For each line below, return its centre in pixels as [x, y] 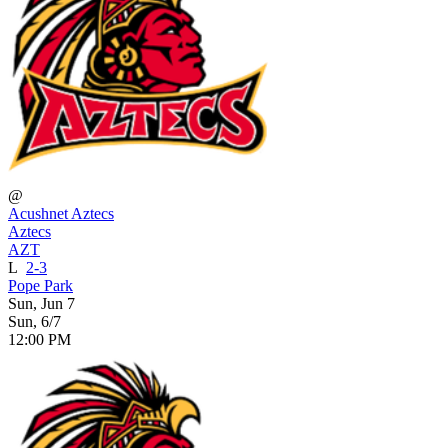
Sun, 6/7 [34, 321]
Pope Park [40, 285]
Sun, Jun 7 [41, 303]
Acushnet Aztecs [61, 213]
